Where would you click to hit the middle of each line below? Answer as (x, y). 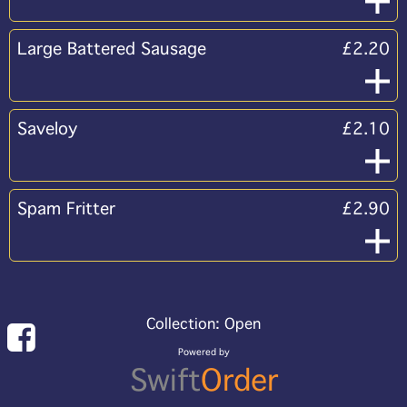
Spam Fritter (66, 209)
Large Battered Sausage (112, 49)
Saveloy (47, 129)
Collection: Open (203, 324)
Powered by (203, 352)
